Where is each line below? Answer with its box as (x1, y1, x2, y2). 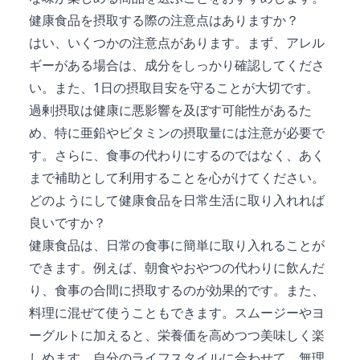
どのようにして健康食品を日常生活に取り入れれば (29, 190, 325, 209)
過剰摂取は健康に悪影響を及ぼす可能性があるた (29, 100, 312, 119)
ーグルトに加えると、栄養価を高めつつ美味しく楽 (29, 325, 325, 344)
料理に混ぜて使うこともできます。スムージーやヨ (29, 303, 325, 321)
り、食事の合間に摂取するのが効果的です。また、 (29, 280, 325, 299)
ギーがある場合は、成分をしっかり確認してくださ (29, 55, 325, 74)
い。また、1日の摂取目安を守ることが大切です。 (29, 78, 319, 96)
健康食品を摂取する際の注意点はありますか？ (29, 10, 299, 29)
